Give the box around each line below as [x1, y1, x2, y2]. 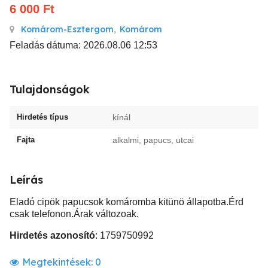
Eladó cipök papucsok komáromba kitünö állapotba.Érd [10, 197, 243, 207]
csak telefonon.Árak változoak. [10, 209, 139, 219]
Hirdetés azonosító [10, 230, 95, 240]
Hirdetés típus [17, 112, 68, 121]
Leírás [10, 173, 43, 187]
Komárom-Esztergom [21, 24, 114, 35]
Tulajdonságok [10, 83, 90, 96]
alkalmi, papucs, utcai [112, 135, 194, 145]
